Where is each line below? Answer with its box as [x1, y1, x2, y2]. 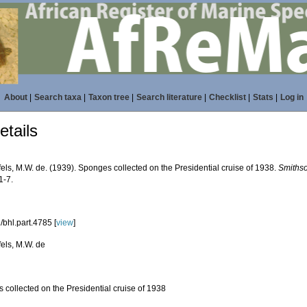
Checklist [208, 93, 246, 102]
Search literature [136, 93, 202, 102]
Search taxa [34, 93, 82, 102]
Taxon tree [88, 93, 130, 102]
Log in [280, 93, 304, 102]
